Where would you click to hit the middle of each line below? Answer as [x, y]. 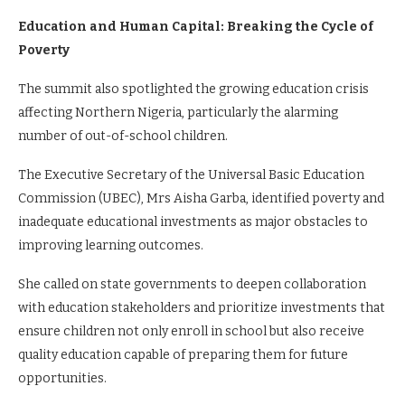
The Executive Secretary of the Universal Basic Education [191, 175]
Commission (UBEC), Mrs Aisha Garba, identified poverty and [201, 198]
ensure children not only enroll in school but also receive [191, 331]
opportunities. [62, 378]
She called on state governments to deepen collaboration [192, 284]
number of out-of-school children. [123, 136]
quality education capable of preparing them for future [183, 355]
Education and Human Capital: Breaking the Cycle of [196, 27]
